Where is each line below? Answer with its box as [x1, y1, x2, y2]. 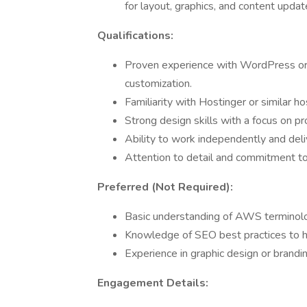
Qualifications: [97, 28, 173, 43]
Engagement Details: [97, 275, 208, 291]
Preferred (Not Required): [97, 180, 233, 195]
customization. [125, 76, 192, 91]
